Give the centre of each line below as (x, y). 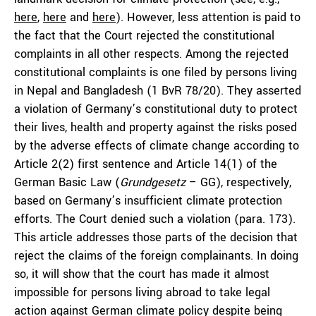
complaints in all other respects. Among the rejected (151, 54)
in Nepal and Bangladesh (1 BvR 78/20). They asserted (158, 91)
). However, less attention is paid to (208, 17)
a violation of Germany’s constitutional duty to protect (156, 109)
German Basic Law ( (67, 182)
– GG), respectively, (238, 182)
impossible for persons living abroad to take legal (142, 292)
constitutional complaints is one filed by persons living (156, 72)
